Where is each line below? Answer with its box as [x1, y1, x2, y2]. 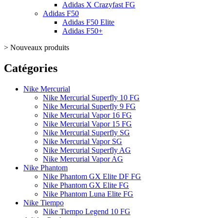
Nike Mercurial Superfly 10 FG [43, 93, 140, 102]
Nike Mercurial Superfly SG [43, 128, 130, 137]
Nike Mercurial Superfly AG [43, 145, 131, 154]
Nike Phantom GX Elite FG [43, 181, 129, 189]
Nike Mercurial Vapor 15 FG [43, 119, 132, 128]
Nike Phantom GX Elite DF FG [43, 172, 141, 181]
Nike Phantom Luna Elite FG [43, 189, 133, 198]
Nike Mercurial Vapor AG [43, 154, 123, 163]
